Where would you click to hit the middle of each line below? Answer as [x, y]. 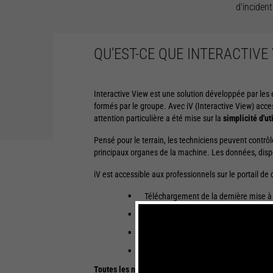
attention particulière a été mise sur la [158, 118]
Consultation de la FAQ [182, 214]
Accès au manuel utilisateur [191, 233]
